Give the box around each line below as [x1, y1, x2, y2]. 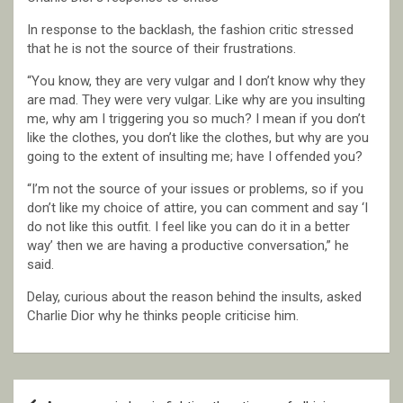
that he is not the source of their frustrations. [27, 40, 296, 58]
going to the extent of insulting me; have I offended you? [27, 148, 363, 166]
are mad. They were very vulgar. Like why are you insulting [27, 92, 365, 109]
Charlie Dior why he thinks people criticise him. [27, 308, 299, 325]
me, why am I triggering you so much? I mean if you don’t [27, 111, 365, 128]
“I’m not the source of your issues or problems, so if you [27, 181, 363, 198]
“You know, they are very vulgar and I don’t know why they [27, 73, 365, 90]
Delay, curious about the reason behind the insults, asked [27, 289, 362, 306]
